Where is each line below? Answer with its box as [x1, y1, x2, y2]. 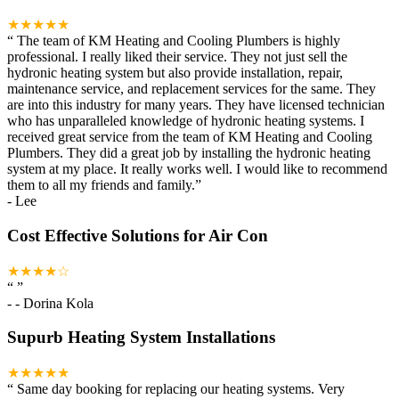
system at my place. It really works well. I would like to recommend [7, 161, 387, 177]
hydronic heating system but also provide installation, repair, [7, 65, 343, 81]
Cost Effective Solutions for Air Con [7, 225, 268, 245]
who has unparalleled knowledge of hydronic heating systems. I [7, 113, 364, 129]
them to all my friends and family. [7, 177, 195, 193]
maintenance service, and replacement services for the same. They [7, 81, 376, 97]
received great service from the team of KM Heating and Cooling [7, 129, 372, 145]
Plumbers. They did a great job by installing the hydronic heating [7, 145, 370, 161]
